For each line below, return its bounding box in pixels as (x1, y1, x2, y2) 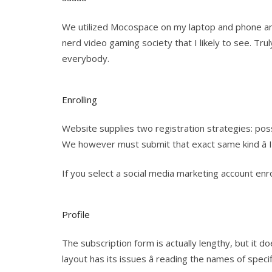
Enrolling (62, 93, 97, 106)
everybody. (62, 52, 109, 64)
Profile (62, 208, 90, 220)
